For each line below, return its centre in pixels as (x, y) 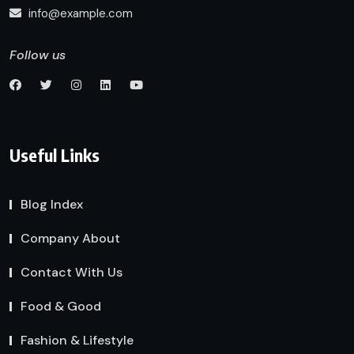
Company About (70, 238)
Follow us (38, 55)
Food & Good (61, 306)
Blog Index (52, 204)
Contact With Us (72, 272)
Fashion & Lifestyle (77, 340)
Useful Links (55, 154)
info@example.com (79, 13)
